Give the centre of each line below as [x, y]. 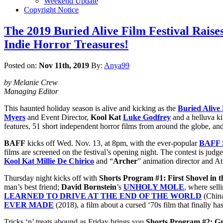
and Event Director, [58, 117]
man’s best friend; [33, 187]
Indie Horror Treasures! [66, 44]
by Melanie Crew [31, 82]
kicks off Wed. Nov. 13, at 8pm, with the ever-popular [112, 143]
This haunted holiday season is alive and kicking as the [91, 108]
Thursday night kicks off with [52, 178]
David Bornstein [89, 187]
